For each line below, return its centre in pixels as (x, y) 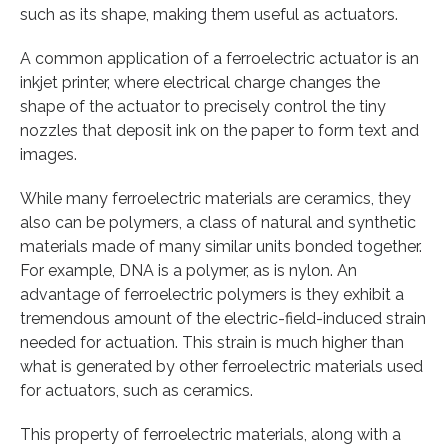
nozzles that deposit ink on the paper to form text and (219, 130)
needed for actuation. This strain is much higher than (212, 342)
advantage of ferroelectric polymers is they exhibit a (212, 294)
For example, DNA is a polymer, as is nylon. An (188, 270)
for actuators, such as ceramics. (136, 390)
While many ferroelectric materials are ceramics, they (215, 198)
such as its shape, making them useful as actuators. (209, 14)
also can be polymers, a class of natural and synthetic (218, 222)
